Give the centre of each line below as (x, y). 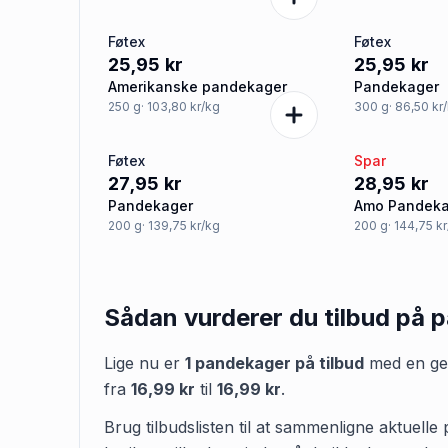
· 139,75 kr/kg (181, 225)
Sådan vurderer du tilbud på (267, 317)
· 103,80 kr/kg (180, 106)
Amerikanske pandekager (197, 86)
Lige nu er (144, 363)
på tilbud (327, 363)
